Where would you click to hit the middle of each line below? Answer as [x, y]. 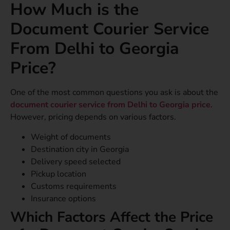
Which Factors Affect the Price [112, 217]
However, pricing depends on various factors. [94, 117]
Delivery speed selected [76, 161]
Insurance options [63, 198]
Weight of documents [71, 137]
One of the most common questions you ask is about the [114, 93]
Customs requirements [74, 186]
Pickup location [59, 174]
